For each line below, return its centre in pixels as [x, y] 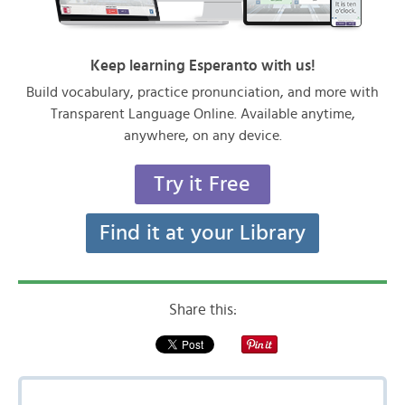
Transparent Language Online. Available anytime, [202, 114]
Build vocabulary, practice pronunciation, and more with [202, 93]
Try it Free [202, 185]
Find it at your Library [202, 234]
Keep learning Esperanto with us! [202, 66]
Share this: [202, 310]
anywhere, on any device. [202, 136]
